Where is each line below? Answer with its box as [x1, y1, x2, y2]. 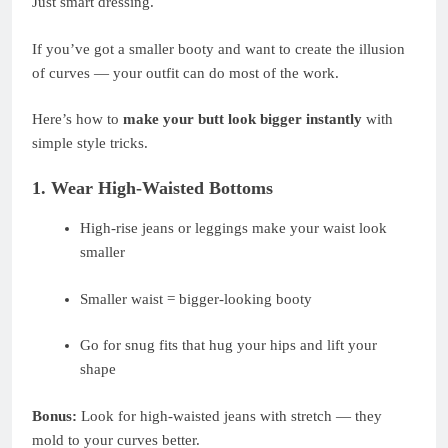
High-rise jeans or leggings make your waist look [79, 220, 387, 237]
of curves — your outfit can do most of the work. [32, 64, 339, 81]
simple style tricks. [32, 135, 148, 152]
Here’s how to [32, 111, 123, 128]
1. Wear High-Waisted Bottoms [32, 177, 273, 198]
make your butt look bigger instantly [123, 111, 362, 128]
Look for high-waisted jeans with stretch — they [77, 407, 382, 424]
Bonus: [32, 407, 77, 424]
